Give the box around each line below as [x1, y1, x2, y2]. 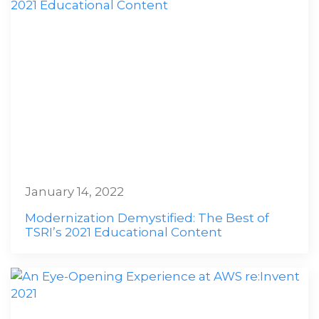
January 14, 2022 [25, 184, 124, 199]
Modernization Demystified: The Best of [25, 211, 269, 225]
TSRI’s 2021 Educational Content [25, 225, 222, 239]
